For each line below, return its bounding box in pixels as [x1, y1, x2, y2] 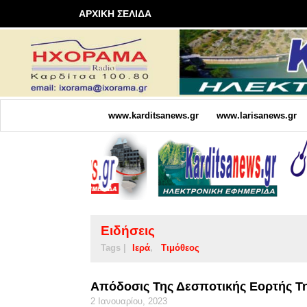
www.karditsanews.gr [108, 110, 199, 121]
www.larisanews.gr [216, 110, 297, 121]
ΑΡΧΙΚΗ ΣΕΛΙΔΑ [79, 8, 151, 19]
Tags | [101, 242, 126, 253]
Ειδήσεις [101, 223, 155, 238]
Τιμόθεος [161, 242, 199, 253]
